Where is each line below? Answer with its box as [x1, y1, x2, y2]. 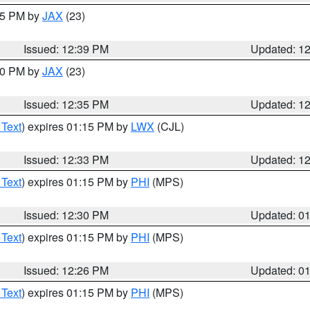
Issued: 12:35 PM [24, 96, 109, 112]
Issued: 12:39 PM [24, 41, 109, 57]
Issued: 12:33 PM [24, 152, 109, 167]
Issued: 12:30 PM [24, 207, 109, 223]
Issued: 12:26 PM [24, 262, 109, 278]
